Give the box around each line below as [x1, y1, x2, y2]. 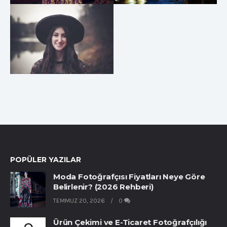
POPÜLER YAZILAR [10, 155, 81, 164]
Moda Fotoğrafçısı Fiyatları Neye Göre [53, 172, 205, 181]
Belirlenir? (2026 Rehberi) [53, 182, 154, 192]
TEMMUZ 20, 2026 [53, 197, 106, 204]
